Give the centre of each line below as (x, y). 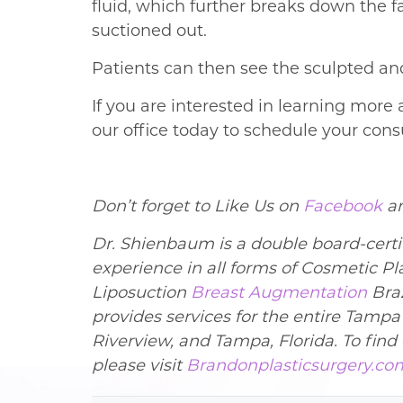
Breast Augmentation (279, 293)
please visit (139, 366)
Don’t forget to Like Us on (197, 206)
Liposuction (141, 293)
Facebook (343, 206)
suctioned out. (149, 31)
